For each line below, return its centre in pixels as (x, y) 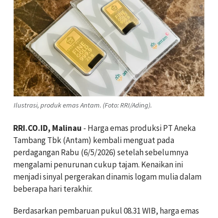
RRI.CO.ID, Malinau (47, 128)
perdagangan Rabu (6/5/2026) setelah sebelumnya (101, 153)
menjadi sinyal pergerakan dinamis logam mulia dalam (107, 177)
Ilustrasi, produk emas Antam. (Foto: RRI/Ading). (83, 105)
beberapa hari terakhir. (53, 189)
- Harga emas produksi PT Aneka (139, 128)
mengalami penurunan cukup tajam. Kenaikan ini (98, 165)
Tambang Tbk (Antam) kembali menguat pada (94, 140)
